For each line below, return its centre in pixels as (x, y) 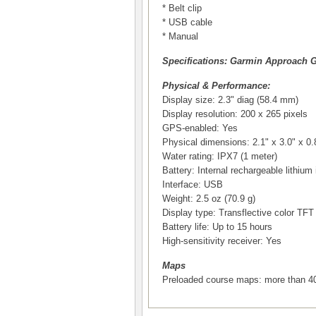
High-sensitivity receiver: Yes (222, 241)
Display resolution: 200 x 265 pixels (235, 114)
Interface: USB (193, 184)
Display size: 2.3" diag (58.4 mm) (230, 100)
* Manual (180, 36)
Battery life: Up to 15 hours (217, 227)
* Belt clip (182, 8)
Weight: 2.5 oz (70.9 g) (209, 199)
